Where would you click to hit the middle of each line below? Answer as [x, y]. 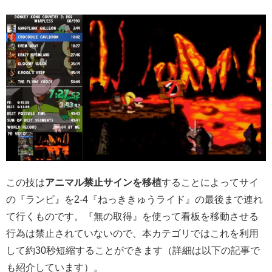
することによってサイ [210, 182]
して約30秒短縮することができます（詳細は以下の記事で [133, 250]
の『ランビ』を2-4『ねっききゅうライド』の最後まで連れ [134, 199]
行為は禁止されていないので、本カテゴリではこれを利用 [132, 233]
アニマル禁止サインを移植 [103, 182]
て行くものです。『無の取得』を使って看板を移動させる [132, 216]
